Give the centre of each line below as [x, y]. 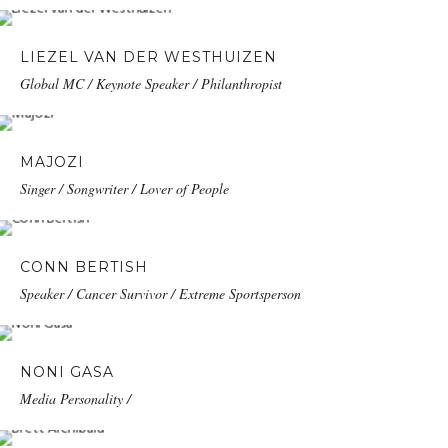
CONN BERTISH [84, 267]
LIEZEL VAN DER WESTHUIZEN [148, 57]
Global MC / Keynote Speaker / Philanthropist [151, 84]
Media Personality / [75, 399]
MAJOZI [52, 162]
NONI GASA [67, 372]
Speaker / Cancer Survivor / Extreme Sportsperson [160, 294]
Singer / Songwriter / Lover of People [124, 189]
